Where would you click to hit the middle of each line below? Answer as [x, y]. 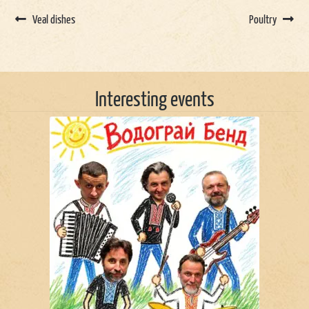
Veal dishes [54, 21]
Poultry [262, 21]
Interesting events [154, 101]
